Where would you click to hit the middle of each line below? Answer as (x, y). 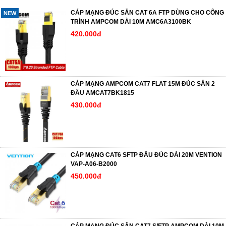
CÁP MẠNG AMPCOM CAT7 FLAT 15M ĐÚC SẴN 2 (143, 83)
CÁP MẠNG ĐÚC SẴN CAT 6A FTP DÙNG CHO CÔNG (147, 12)
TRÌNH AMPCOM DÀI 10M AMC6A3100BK (131, 21)
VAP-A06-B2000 (94, 164)
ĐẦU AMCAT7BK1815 (102, 93)
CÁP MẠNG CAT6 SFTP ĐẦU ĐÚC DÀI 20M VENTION (146, 155)
